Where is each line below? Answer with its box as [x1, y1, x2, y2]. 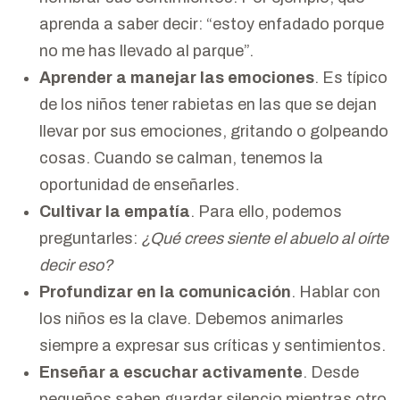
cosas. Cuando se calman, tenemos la [39, 148, 323, 167]
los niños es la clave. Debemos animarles [39, 309, 344, 328]
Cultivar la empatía [39, 202, 190, 221]
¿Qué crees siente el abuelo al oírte [141, 229, 388, 247]
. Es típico [314, 68, 387, 87]
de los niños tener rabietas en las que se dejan [39, 95, 377, 113]
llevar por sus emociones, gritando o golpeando [39, 121, 388, 140]
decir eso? [39, 255, 112, 274]
